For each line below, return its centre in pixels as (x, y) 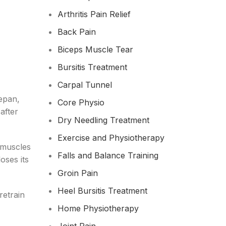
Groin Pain (77, 173)
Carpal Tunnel (84, 85)
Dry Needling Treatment (103, 120)
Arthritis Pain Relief (94, 14)
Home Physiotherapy (98, 208)
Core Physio (81, 102)
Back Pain (76, 32)
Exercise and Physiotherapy (111, 138)
